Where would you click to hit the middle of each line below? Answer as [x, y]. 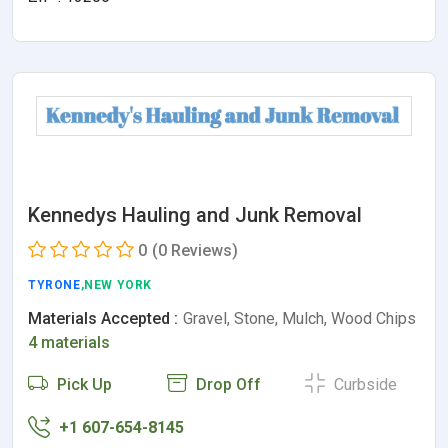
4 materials [69, 342]
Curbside [364, 384]
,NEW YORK [116, 285]
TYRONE [54, 285]
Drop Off [226, 384]
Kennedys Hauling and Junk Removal [195, 215]
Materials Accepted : [103, 318]
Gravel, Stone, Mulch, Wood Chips [299, 318]
